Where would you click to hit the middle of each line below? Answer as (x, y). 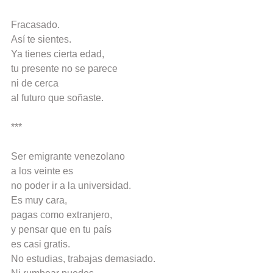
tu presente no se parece (64, 69)
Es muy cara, (39, 200)
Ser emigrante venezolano (68, 157)
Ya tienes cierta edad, (58, 54)
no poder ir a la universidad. (71, 186)
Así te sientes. (41, 40)
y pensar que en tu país (61, 230)
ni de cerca (35, 83)
